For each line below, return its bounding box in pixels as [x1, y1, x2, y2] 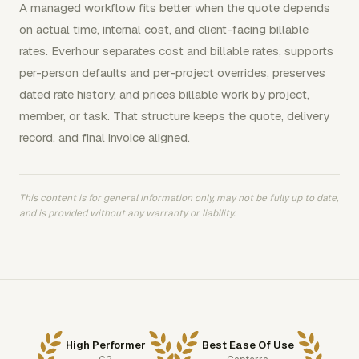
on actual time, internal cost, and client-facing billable [19, 22, 309, 37]
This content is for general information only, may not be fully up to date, [19, 192, 338, 204]
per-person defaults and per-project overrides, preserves [19, 65, 325, 80]
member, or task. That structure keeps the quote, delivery [19, 108, 329, 123]
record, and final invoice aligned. [19, 130, 190, 145]
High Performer [65, 337, 146, 352]
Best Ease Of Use [201, 337, 294, 352]
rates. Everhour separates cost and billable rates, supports [19, 43, 333, 58]
